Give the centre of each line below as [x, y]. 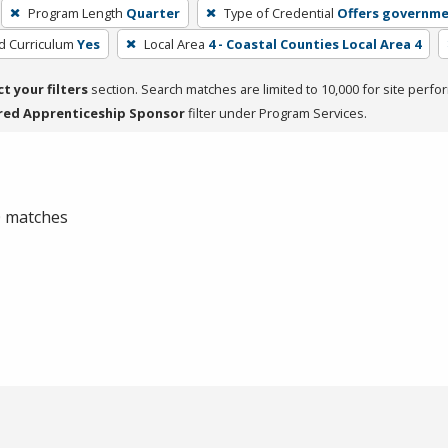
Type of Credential [278, 12]
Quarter [152, 12]
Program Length [75, 12]
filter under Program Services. [276, 112]
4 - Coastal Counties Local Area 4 [314, 43]
